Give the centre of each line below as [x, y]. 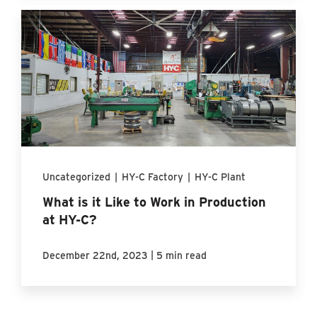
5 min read [182, 255]
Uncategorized [77, 177]
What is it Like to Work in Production [155, 202]
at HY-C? [70, 220]
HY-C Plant [220, 177]
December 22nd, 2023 [96, 255]
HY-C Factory [153, 177]
